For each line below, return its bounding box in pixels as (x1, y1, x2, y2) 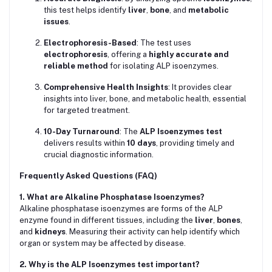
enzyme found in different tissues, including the (19, 216, 195, 225)
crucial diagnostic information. (44, 150, 154, 160)
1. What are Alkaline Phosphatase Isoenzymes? (19, 192, 205, 202)
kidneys (35, 227, 66, 237)
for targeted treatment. (44, 106, 130, 115)
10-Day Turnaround (44, 127, 120, 137)
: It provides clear (168, 83, 232, 92)
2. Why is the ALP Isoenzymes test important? (19, 260, 200, 270)
